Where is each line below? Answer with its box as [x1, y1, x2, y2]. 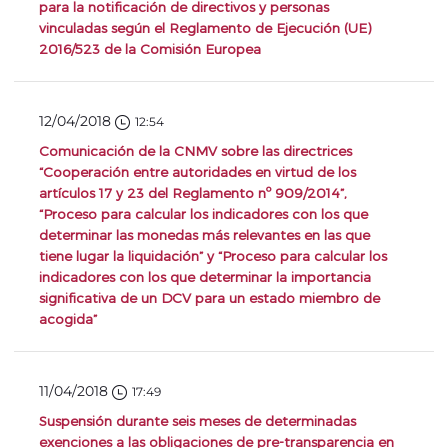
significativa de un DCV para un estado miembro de [39, 289, 380, 306]
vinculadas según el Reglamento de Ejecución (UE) [39, 19, 371, 36]
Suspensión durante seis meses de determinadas [39, 412, 356, 429]
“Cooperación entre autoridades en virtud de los [39, 163, 356, 180]
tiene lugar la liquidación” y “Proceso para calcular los [39, 247, 387, 264]
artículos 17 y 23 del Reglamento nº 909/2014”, [39, 184, 347, 201]
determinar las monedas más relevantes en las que [39, 226, 370, 243]
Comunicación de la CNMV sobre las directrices [39, 142, 352, 159]
